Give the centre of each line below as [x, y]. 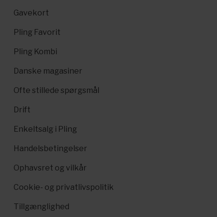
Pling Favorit [37, 32]
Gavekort [31, 13]
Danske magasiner [48, 71]
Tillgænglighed [41, 206]
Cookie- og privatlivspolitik [64, 187]
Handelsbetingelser [50, 148]
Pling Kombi [35, 51]
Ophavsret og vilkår [50, 168]
